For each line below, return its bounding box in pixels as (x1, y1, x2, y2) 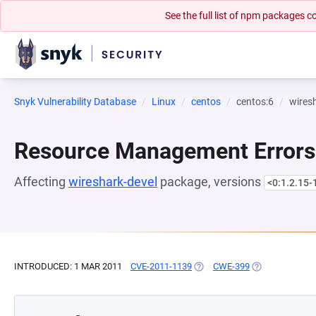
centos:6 (236, 96, 274, 107)
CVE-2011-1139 (130, 261, 192, 272)
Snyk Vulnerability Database (14, 96, 136, 107)
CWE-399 (213, 261, 250, 272)
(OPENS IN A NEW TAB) (192, 261, 288, 272)
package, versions (157, 174, 264, 189)
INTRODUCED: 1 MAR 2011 (14, 261, 122, 272)
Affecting (14, 174, 68, 189)
